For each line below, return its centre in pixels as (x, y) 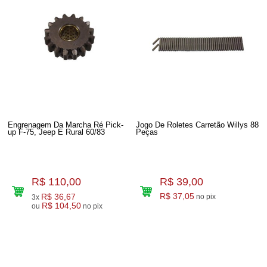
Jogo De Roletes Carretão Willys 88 (198, 125)
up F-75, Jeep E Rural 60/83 (57, 132)
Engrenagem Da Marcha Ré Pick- (66, 125)
